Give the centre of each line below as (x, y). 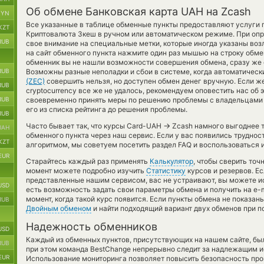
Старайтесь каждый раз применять (88, 161)
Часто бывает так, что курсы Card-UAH (95, 126)
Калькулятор (171, 161)
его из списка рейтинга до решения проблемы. (107, 109)
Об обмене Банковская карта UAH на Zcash (138, 11)
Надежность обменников (92, 227)
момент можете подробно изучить (86, 171)
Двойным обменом (59, 208)
